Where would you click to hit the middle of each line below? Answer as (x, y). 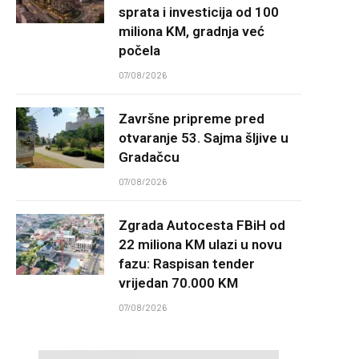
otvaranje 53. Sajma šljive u (204, 138)
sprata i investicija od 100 (199, 12)
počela (139, 50)
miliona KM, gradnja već (192, 31)
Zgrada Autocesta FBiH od (202, 225)
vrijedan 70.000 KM (178, 283)
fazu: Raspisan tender (187, 264)
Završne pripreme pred (192, 119)
